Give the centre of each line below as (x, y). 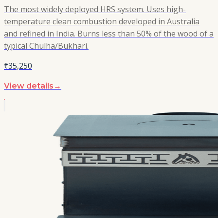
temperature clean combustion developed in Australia (102, 21)
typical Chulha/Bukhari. (46, 45)
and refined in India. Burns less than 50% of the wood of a (109, 33)
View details (29, 86)
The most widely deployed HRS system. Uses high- (95, 9)
